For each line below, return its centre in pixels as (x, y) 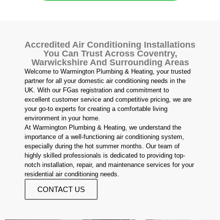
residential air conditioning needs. (72, 174)
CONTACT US (61, 190)
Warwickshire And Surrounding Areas (110, 63)
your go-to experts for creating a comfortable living (96, 109)
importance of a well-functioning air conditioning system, (104, 137)
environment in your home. (62, 118)
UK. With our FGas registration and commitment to (97, 90)
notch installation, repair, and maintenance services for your (109, 165)
